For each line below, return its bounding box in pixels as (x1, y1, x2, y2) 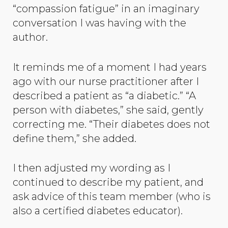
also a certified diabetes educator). (13, 205, 183, 217)
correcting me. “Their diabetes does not (13, 118, 210, 130)
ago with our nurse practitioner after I (13, 75, 199, 88)
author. (13, 31, 48, 43)
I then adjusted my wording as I (13, 162, 170, 175)
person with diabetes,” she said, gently (13, 103, 204, 116)
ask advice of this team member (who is (13, 190, 211, 203)
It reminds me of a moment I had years (13, 61, 207, 73)
